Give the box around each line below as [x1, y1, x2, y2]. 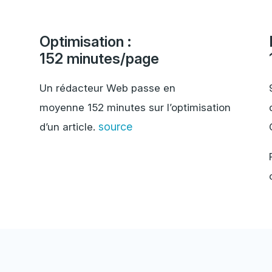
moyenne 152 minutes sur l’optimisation [39, 101, 231, 114]
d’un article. [39, 121, 98, 134]
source [98, 120, 132, 134]
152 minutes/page [39, 50, 159, 68]
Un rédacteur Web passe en [39, 82, 175, 95]
